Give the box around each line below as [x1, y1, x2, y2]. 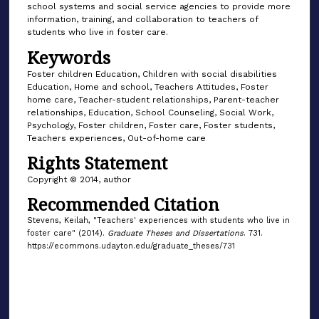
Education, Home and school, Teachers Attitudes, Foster [26, 81, 268, 92]
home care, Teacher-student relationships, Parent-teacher [26, 94, 279, 105]
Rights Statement [26, 150, 167, 174]
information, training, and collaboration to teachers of [26, 14, 258, 25]
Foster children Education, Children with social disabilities [26, 68, 277, 79]
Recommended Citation [26, 192, 219, 216]
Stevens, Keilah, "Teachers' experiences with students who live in [26, 216, 290, 226]
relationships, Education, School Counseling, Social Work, [26, 107, 273, 117]
